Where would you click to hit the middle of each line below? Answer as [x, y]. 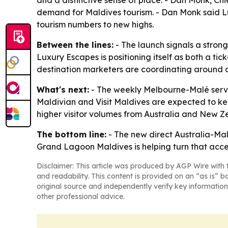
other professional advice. [81, 196]
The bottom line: [72, 134]
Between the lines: [75, 45]
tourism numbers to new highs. [95, 24]
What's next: [63, 90]
